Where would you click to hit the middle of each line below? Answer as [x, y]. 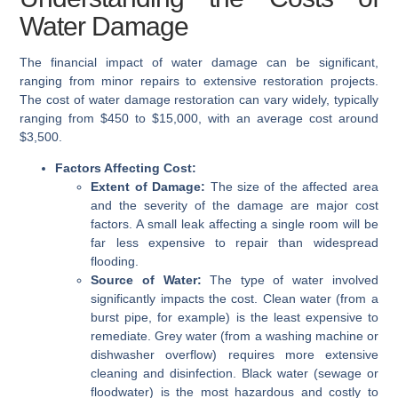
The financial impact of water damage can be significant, [199, 63]
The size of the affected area [292, 187]
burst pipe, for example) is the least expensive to [235, 318]
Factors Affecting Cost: [126, 168]
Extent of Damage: [148, 187]
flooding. [115, 262]
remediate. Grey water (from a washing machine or [235, 336]
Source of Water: [146, 280]
